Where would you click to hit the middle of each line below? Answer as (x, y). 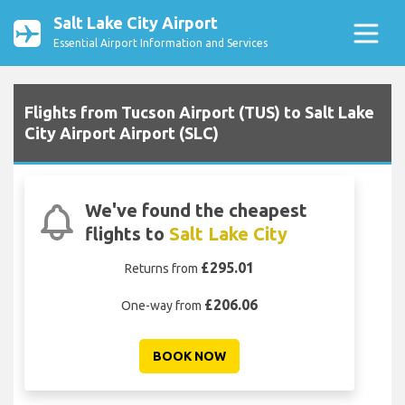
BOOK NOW (189, 357)
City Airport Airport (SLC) (122, 133)
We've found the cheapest (197, 211)
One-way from (163, 306)
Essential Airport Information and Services (160, 43)
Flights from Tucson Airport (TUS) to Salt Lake (199, 113)
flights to (127, 234)
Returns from (163, 269)
